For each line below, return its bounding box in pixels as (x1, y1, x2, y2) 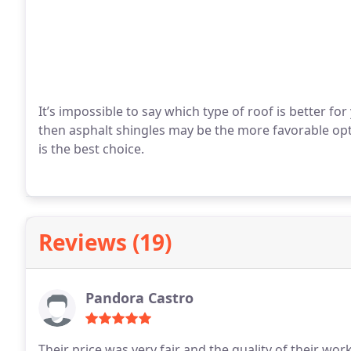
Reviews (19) (38, 227, 172, 257)
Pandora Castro (85, 288, 194, 307)
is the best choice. (38, 140, 144, 157)
